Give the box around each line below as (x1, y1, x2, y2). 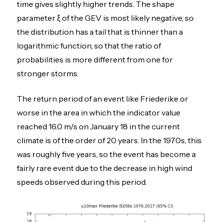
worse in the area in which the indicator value (17, 107, 181, 117)
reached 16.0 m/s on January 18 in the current (17, 121, 180, 131)
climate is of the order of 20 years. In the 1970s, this (17, 135, 202, 145)
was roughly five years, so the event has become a (17, 149, 196, 159)
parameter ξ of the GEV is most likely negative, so (17, 13, 194, 23)
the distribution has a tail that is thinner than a (17, 27, 183, 37)
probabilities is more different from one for (17, 55, 173, 65)
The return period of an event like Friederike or (17, 93, 189, 104)
